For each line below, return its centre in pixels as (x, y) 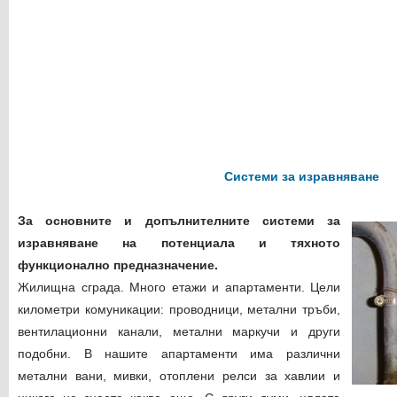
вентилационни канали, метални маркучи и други (179, 331)
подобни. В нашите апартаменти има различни (179, 354)
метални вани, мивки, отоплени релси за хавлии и (179, 376)
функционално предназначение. (118, 265)
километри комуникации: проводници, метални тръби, (179, 309)
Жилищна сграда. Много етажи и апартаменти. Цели (179, 287)
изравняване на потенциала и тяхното (179, 243)
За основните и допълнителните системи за (179, 221)
